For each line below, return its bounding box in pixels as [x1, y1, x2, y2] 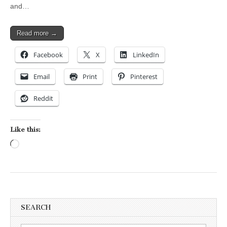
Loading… [19, 141, 52, 149]
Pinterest [130, 72, 158, 82]
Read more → [17, 29, 57, 37]
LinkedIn [133, 50, 159, 60]
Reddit [33, 94, 53, 103]
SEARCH [21, 203, 51, 212]
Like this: [10, 126, 41, 134]
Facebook [33, 50, 63, 60]
